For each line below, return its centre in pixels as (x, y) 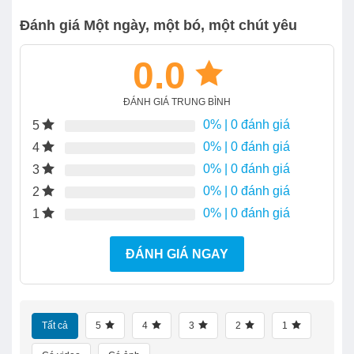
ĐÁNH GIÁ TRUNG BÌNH (177, 102)
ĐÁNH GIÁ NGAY (177, 254)
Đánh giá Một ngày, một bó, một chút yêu (158, 26)
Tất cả (55, 326)
